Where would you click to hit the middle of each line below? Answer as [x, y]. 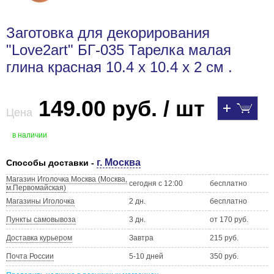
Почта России [30, 257]
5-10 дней [146, 257]
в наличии [30, 135]
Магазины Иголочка [40, 202]
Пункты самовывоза [41, 220]
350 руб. [224, 257]
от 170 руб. [229, 220]
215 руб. [224, 238]
